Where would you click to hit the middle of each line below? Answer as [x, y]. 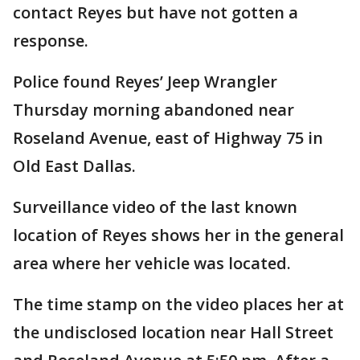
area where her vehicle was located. [154, 263]
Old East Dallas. [74, 166]
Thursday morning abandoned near [153, 110]
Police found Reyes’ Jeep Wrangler [145, 82]
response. [51, 41]
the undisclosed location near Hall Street [173, 332]
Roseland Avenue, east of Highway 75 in [168, 138]
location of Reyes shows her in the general [178, 235]
